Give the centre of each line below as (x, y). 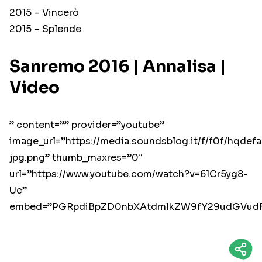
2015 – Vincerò (44, 13)
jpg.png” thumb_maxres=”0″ (76, 158)
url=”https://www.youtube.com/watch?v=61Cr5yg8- (129, 174)
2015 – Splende (45, 29)
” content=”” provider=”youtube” (87, 125)
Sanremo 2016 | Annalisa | (118, 67)
